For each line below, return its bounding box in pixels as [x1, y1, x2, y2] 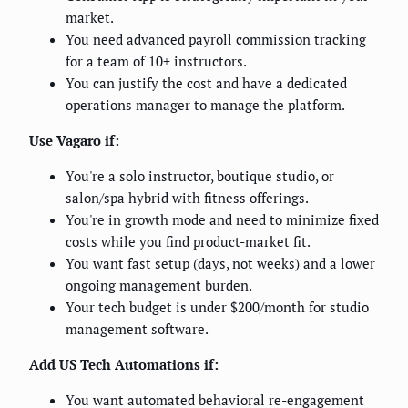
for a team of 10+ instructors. [66, 51, 247, 70]
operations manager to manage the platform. [66, 95, 345, 114]
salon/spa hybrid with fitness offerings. [66, 188, 309, 207]
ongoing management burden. [66, 275, 252, 294]
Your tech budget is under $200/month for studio [66, 297, 369, 316]
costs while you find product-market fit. [66, 231, 311, 250]
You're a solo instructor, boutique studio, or [66, 166, 334, 185]
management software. [66, 319, 209, 338]
